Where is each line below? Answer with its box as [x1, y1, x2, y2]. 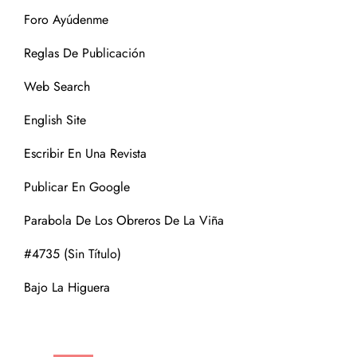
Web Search [24, 77, 90, 96]
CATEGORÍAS [24, 320, 123, 341]
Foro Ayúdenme [24, 10, 108, 29]
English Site [24, 111, 86, 129]
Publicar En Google [24, 178, 130, 196]
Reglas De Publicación [24, 44, 145, 62]
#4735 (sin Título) [24, 245, 121, 263]
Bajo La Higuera [24, 278, 110, 296]
